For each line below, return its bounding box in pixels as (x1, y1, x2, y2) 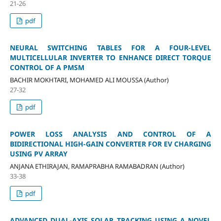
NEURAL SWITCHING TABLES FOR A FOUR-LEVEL (9, 42, 212, 52)
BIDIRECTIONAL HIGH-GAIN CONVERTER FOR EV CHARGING (9, 139, 212, 148)
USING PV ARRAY (9, 148, 68, 158)
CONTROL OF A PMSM (9, 62, 84, 72)
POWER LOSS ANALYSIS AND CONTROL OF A (9, 129, 212, 139)
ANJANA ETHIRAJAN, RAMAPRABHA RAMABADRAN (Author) (9, 161, 184, 171)
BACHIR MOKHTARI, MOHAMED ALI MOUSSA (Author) (9, 75, 169, 84)
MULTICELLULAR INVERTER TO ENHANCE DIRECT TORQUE (9, 52, 212, 62)
